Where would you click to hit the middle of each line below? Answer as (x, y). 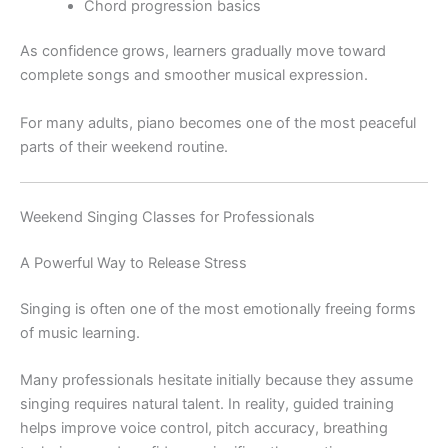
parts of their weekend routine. (124, 146)
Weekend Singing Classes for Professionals (167, 217)
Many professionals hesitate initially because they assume (216, 380)
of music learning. (80, 332)
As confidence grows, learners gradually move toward (203, 51)
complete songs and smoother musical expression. (194, 75)
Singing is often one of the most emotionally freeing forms (218, 308)
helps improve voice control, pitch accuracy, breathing (204, 428)
